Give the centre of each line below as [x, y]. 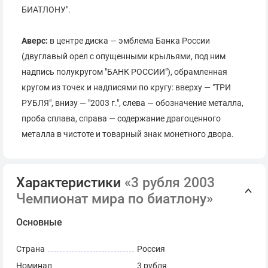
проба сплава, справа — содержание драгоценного [121, 119]
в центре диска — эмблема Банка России [129, 41]
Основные [39, 223]
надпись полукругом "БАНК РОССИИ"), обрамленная [124, 72]
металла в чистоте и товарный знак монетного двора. [128, 135]
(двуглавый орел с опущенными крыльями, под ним [124, 57]
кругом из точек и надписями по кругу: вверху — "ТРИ [126, 88]
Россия [151, 249]
